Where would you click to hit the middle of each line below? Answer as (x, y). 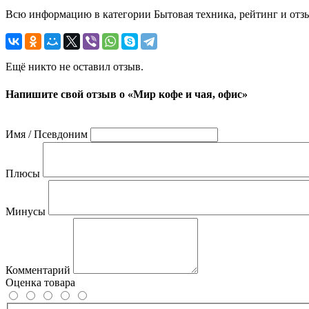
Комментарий (38, 270)
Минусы (26, 211)
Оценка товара (40, 282)
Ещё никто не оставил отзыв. (74, 67)
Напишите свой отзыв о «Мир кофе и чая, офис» (127, 94)
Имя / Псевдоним (47, 134)
